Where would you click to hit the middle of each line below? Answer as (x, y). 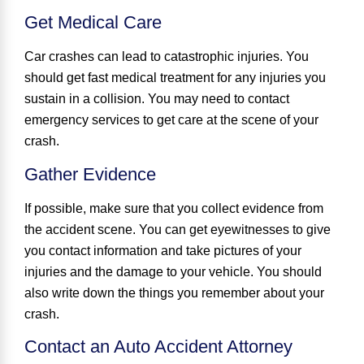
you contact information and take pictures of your (163, 250)
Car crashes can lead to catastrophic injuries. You (167, 57)
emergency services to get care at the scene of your (171, 120)
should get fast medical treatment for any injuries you (175, 78)
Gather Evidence (90, 174)
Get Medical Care (93, 23)
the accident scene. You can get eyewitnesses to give (178, 229)
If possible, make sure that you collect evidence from (174, 208)
